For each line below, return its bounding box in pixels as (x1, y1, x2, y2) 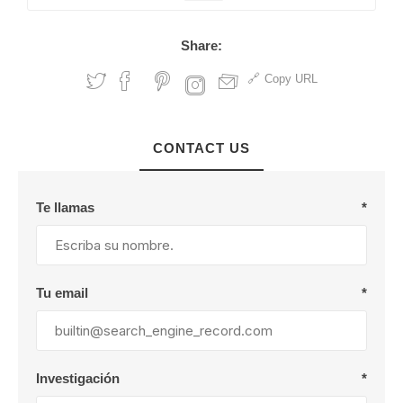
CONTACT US (153, 140, 250, 156)
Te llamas (36, 200, 94, 215)
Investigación (36, 371, 120, 386)
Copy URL (264, 72, 318, 85)
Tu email (36, 285, 88, 300)
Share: (181, 38, 222, 53)
